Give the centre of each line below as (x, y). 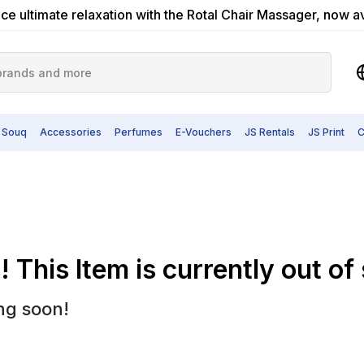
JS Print (326, 132)
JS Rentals (270, 132)
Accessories (71, 132)
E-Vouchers (204, 132)
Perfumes (139, 132)
